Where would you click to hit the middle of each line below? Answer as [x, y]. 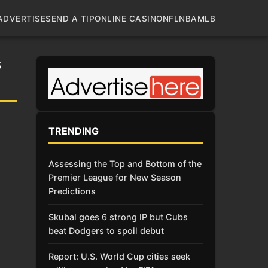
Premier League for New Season [115, 177]
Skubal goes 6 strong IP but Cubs [118, 217]
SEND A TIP [70, 18]
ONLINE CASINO [129, 18]
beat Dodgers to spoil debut [106, 231]
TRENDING [74, 131]
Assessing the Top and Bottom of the [125, 163]
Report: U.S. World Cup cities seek [119, 257]
